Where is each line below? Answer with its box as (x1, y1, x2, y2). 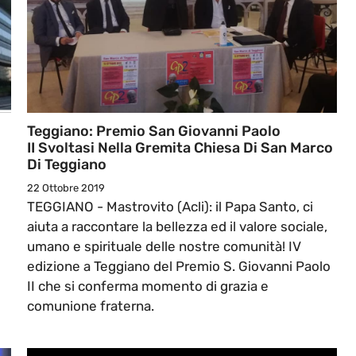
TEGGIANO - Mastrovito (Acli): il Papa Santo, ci (27, 199, 313, 215)
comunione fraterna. (27, 298, 154, 315)
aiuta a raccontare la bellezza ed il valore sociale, (27, 219, 327, 235)
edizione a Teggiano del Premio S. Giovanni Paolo (27, 258, 331, 275)
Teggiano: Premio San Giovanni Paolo (27, 122, 281, 141)
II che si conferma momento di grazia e (27, 278, 269, 295)
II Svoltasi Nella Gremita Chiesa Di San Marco (27, 139, 333, 157)
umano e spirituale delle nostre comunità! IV (27, 238, 301, 255)
